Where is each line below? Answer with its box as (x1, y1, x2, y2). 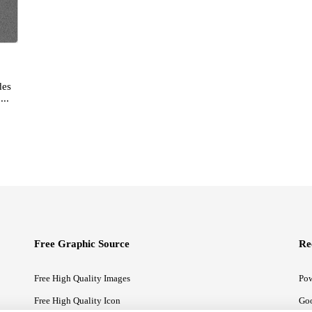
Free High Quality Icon (34, 295, 120, 306)
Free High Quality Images (34, 273, 130, 284)
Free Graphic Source (34, 238, 130, 250)
